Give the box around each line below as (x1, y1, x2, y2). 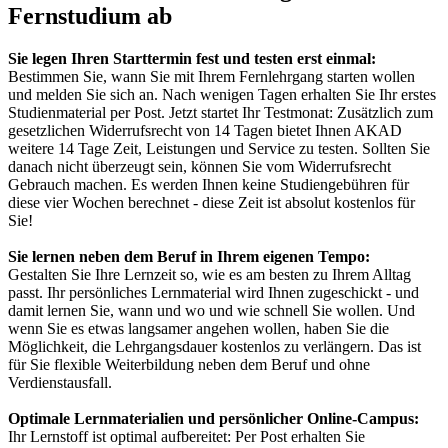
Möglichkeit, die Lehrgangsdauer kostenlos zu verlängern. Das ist (8, 337, 421, 355)
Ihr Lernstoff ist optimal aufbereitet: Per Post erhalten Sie (8, 427, 365, 445)
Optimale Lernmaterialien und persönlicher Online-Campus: (8, 409, 419, 427)
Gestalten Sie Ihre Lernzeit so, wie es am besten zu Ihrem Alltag (8, 265, 411, 283)
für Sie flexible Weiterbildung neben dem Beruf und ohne (8, 355, 370, 373)
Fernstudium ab (8, 2, 172, 29)
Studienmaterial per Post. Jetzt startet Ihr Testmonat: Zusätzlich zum (8, 103, 433, 121)
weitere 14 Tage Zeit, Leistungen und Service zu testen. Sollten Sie (8, 139, 430, 157)
